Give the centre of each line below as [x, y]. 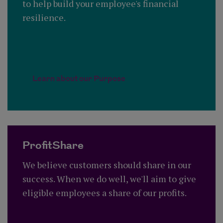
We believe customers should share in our [107, 165]
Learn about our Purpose [79, 79]
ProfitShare [53, 146]
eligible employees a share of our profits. [105, 193]
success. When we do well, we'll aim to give [109, 179]
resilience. [44, 18]
